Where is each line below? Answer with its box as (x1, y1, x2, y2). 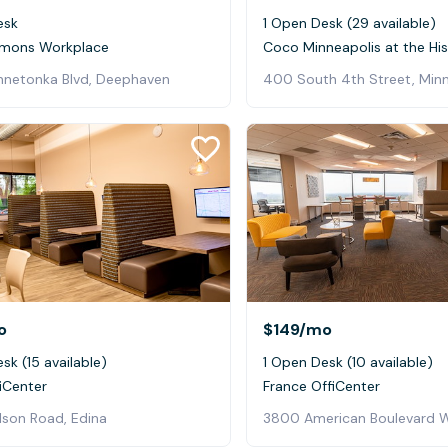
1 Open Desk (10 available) (263, 353, 433, 372)
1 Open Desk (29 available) (263, 13, 436, 32)
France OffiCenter (263, 377, 380, 396)
